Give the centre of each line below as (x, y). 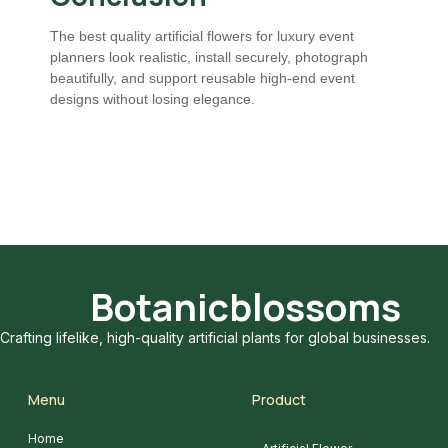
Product (279, 400)
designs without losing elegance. (152, 99)
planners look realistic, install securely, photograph (209, 57)
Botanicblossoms (245, 306)
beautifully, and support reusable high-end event (202, 78)
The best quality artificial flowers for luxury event (202, 36)
